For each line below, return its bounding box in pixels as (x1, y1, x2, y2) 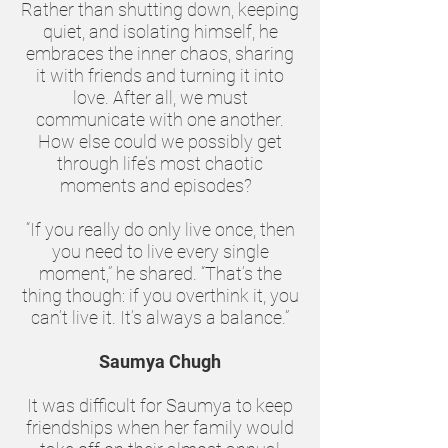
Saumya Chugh (99, 351, 221, 372)
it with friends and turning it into (36, 65, 284, 86)
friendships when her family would (26, 417, 294, 438)
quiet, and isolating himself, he (42, 21, 278, 42)
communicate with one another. (36, 109, 284, 130)
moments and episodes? (60, 175, 260, 196)
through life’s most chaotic (57, 153, 263, 174)
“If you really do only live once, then (25, 219, 295, 240)
